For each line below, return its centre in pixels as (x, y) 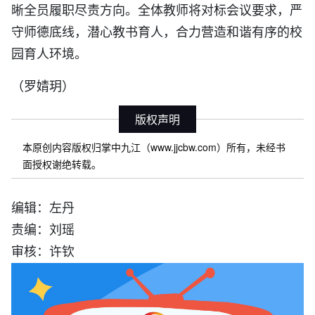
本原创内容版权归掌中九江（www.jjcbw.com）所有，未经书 (154, 147)
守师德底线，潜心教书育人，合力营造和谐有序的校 (157, 31)
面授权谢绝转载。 (62, 163)
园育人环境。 (49, 52)
